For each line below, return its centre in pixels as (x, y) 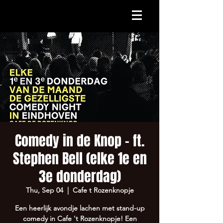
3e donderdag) (80, 176)
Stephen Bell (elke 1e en (80, 159)
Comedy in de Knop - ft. (80, 141)
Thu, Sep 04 (44, 190)
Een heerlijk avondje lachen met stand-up (80, 208)
